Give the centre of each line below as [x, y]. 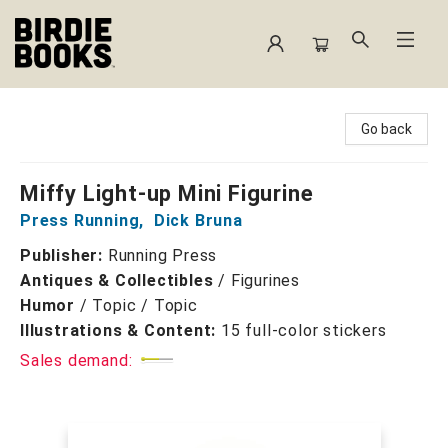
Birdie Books [59, 107]
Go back [386, 129]
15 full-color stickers [304, 330]
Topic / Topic [145, 305]
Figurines [265, 280]
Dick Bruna [198, 220]
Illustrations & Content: [120, 330]
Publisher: [64, 255]
